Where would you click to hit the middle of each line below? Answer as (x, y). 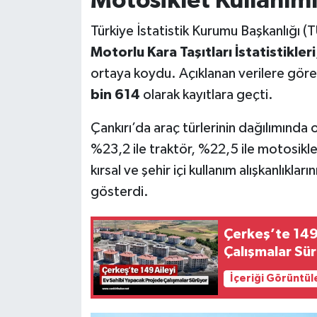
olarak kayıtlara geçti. (206, 95)
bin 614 (115, 95)
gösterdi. (119, 192)
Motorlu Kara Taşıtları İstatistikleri (203, 53)
